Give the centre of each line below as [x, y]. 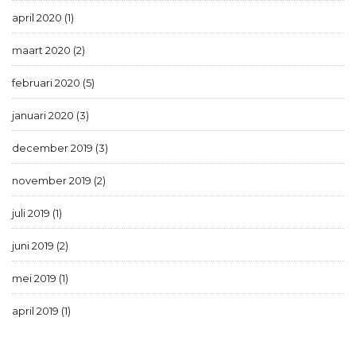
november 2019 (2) [59, 180]
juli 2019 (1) [37, 213]
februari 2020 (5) [53, 82]
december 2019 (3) [60, 147]
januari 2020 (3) [50, 115]
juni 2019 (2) [40, 245]
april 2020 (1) [43, 17]
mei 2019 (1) [40, 278]
